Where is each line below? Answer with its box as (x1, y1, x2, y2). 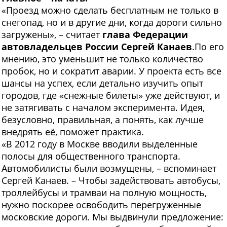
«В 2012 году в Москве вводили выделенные (2, 138, 198, 150)
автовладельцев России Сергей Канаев (2, 41, 192, 53)
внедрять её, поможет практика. (2, 126, 144, 138)
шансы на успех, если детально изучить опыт (2, 77, 203, 90)
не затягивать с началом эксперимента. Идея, (2, 101, 205, 114)
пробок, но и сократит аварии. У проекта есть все (2, 65, 221, 78)
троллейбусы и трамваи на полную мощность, (2, 186, 207, 199)
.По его (192, 41, 224, 53)
